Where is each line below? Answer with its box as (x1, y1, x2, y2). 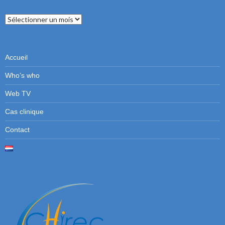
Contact (5, 126, 30, 134)
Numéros (5, 14, 34, 23)
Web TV (5, 89, 31, 98)
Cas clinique (5, 107, 44, 116)
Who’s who (5, 71, 40, 80)
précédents (5, 23, 40, 32)
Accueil (5, 53, 28, 62)
